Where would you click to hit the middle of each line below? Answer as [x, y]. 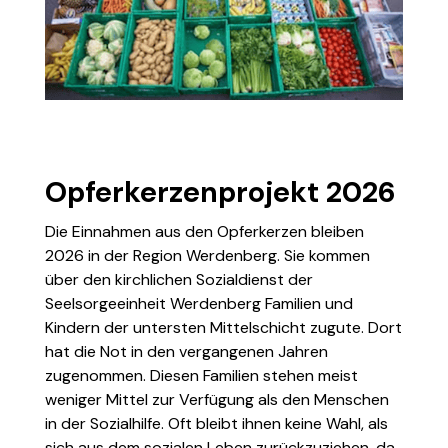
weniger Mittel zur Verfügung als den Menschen [217, 399]
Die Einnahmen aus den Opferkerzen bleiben [204, 231]
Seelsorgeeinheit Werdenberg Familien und [199, 303]
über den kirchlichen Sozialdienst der [179, 279]
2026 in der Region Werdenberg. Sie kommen [207, 255]
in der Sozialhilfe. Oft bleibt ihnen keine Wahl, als [216, 423]
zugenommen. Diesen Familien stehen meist [201, 375]
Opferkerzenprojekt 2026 [220, 192]
